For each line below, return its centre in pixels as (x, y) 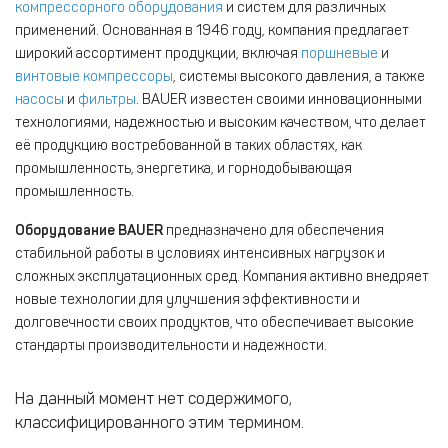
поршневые (339, 53)
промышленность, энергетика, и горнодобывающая (183, 168)
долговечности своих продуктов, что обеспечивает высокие (214, 322)
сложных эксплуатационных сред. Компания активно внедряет (222, 276)
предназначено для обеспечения (273, 230)
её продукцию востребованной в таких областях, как (188, 145)
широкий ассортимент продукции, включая (158, 53)
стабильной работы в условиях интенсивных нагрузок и (200, 253)
